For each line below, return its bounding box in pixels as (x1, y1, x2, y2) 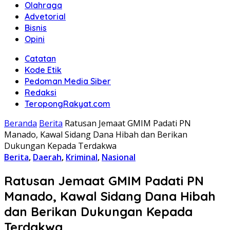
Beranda (4, 118, 37, 129)
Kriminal (66, 151, 98, 163)
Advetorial (25, 11, 66, 22)
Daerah (33, 151, 62, 163)
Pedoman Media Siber (25, 76, 111, 86)
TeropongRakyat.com (25, 99, 110, 109)
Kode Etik (25, 65, 62, 75)
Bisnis (25, 23, 47, 33)
